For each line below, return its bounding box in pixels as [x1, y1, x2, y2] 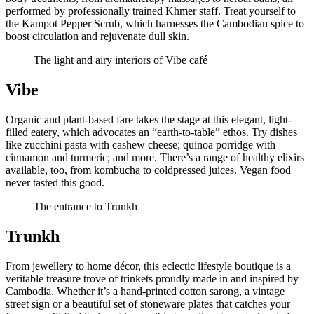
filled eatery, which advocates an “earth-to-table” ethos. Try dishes [6, 126, 297, 139]
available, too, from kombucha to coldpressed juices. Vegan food [6, 164, 291, 177]
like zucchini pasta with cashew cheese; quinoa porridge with [6, 139, 275, 151]
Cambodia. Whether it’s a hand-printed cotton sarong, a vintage [6, 285, 285, 297]
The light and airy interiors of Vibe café [34, 54, 207, 67]
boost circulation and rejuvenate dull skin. [6, 30, 189, 43]
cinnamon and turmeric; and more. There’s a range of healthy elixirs [6, 151, 304, 164]
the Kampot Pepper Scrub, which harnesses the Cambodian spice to [6, 18, 304, 30]
